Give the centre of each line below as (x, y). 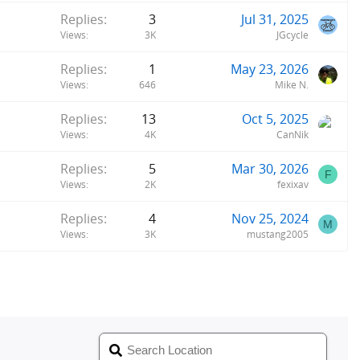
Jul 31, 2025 (275, 19)
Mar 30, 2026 (270, 168)
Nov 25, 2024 (270, 218)
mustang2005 (278, 234)
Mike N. (292, 84)
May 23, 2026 (270, 69)
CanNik (292, 134)
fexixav (293, 184)
